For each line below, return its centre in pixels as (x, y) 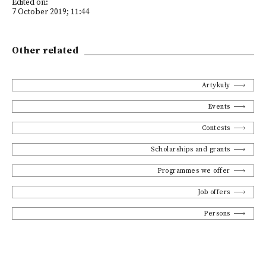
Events (219, 107)
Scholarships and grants (191, 149)
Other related (45, 50)
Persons (217, 213)
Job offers (214, 192)
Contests (216, 128)
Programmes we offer (194, 171)
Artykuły (216, 85)
